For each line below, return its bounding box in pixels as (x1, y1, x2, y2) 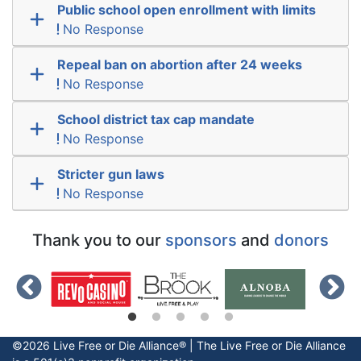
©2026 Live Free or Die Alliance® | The (12, 338, 220, 352)
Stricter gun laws (56, 165, 164, 182)
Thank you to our (32, 230, 165, 250)
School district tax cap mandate (56, 110, 255, 127)
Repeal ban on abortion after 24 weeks (56, 56, 302, 73)
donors (274, 230, 329, 250)
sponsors (165, 230, 237, 250)
